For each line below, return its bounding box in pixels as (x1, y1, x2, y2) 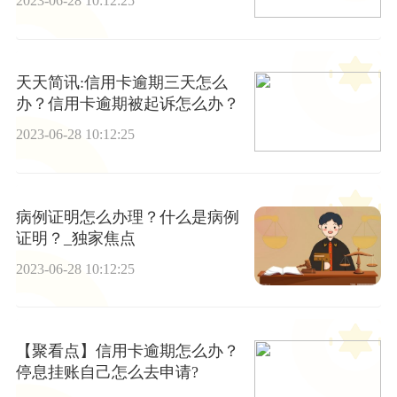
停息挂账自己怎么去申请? (15, 363, 198, 382)
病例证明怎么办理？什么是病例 (15, 207, 239, 226)
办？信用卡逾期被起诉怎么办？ (15, 95, 239, 113)
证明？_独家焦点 (15, 229, 136, 247)
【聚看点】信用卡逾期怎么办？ (15, 342, 239, 361)
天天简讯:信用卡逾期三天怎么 (15, 74, 228, 92)
